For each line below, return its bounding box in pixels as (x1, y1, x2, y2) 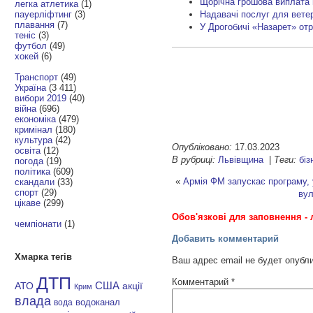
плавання (15, 19, 55, 30)
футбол (15, 40, 48, 51)
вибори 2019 (15, 92, 67, 103)
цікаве (15, 197, 41, 208)
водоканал (75, 298, 121, 308)
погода (15, 155, 44, 166)
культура (15, 134, 53, 145)
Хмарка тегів (15, 252, 73, 263)
